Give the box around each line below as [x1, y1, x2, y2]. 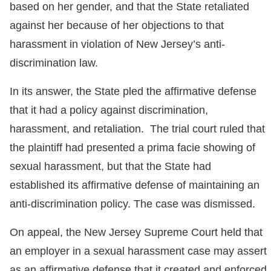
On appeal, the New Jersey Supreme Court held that [10, 226, 263, 238]
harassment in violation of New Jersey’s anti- [10, 38, 225, 50]
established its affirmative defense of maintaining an [10, 179, 260, 191]
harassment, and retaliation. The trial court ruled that [10, 123, 265, 135]
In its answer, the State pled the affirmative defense [10, 85, 256, 97]
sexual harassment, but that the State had [10, 160, 211, 172]
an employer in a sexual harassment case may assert [10, 245, 267, 257]
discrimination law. [10, 57, 98, 69]
